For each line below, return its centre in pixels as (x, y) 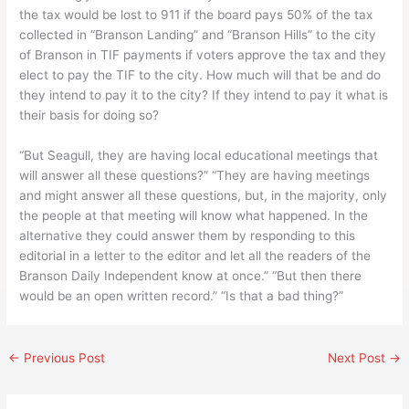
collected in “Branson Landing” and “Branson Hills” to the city (198, 35)
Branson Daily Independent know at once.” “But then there (191, 276)
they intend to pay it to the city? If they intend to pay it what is (204, 95)
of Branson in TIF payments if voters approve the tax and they (203, 55)
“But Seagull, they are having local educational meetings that (199, 155)
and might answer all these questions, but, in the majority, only (204, 195)
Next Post (358, 358)
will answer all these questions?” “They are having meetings (195, 175)
